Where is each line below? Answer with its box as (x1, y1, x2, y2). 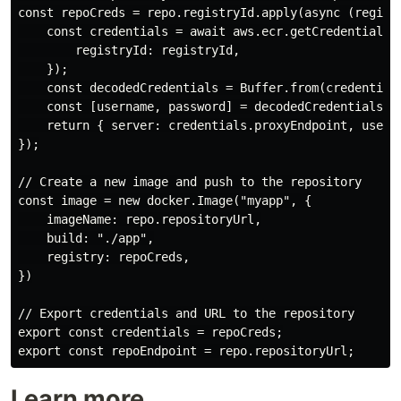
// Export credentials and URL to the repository (18, 306, 354, 321)
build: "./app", (18, 231, 154, 246)
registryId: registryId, (18, 43, 240, 58)
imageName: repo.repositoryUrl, (18, 212, 261, 227)
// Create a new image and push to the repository (18, 175, 362, 190)
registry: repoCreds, (18, 250, 190, 265)
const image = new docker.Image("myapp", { (18, 193, 311, 209)
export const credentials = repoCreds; (18, 325, 283, 340)
